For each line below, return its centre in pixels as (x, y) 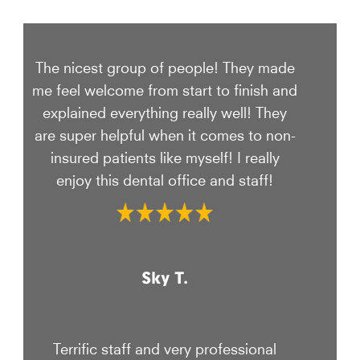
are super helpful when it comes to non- (165, 133)
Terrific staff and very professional (165, 347)
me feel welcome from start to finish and (165, 88)
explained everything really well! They (165, 111)
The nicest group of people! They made (165, 66)
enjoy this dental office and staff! (165, 178)
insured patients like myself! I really (165, 156)
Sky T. (165, 279)
